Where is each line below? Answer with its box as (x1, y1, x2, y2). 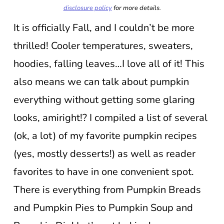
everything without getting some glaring (13, 92, 195, 106)
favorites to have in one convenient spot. (13, 164, 194, 178)
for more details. (111, 3, 161, 12)
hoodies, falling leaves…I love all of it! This (13, 56, 204, 70)
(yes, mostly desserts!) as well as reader (13, 146, 195, 160)
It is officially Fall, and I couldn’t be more (13, 20, 194, 34)
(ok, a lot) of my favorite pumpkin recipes (13, 128, 197, 142)
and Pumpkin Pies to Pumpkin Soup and (13, 200, 193, 214)
